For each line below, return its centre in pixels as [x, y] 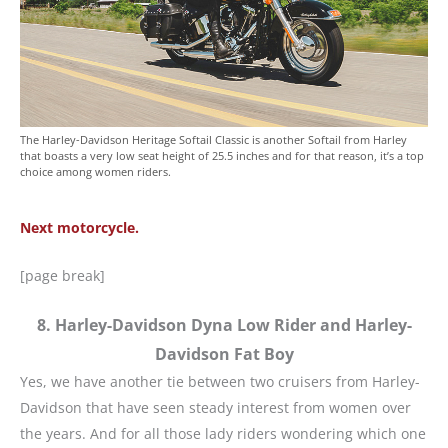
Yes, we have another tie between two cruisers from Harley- [220, 382]
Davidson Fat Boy [224, 354]
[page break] [62, 276]
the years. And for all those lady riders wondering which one [223, 434]
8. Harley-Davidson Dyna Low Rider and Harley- [224, 325]
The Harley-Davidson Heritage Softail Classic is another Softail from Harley [213, 139]
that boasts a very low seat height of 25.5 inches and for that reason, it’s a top [222, 155]
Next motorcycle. [79, 227]
